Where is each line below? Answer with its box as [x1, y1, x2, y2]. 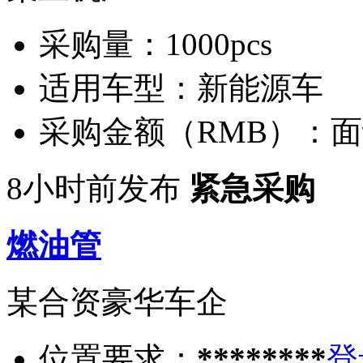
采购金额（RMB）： [39, 113, 331, 149]
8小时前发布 [6, 170, 181, 206]
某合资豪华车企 [6, 284, 228, 319]
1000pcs [165, 26, 272, 62]
